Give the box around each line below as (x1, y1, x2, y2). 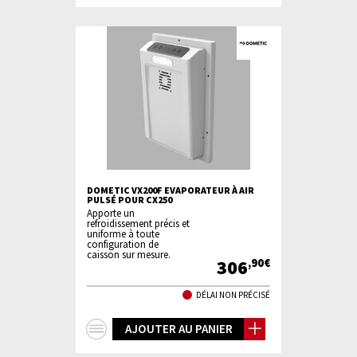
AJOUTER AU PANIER (124, 321, 233, 336)
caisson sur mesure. (87, 248, 171, 261)
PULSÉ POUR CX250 (87, 194, 172, 206)
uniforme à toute (87, 227, 159, 240)
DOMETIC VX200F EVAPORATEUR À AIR (87, 184, 254, 196)
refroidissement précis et (87, 217, 190, 229)
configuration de (87, 237, 159, 250)
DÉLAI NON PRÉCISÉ (196, 288, 270, 300)
